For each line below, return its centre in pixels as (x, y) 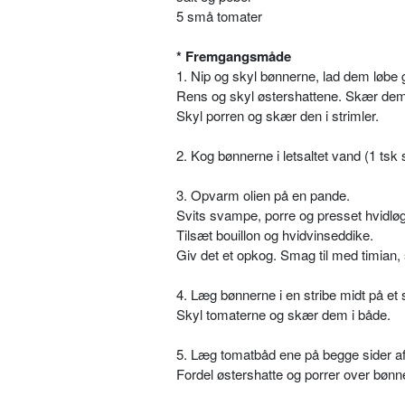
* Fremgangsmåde (234, 56)
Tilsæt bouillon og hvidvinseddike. (275, 235)
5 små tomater (219, 16)
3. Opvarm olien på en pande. (263, 195)
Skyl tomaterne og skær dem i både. (283, 314)
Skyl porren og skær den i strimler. (278, 115)
